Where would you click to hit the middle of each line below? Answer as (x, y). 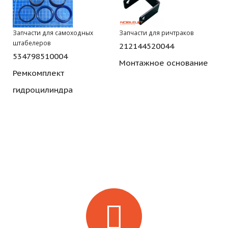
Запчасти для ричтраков (156, 32)
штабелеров (32, 42)
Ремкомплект (38, 73)
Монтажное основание (164, 62)
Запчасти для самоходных (53, 32)
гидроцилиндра (43, 89)
